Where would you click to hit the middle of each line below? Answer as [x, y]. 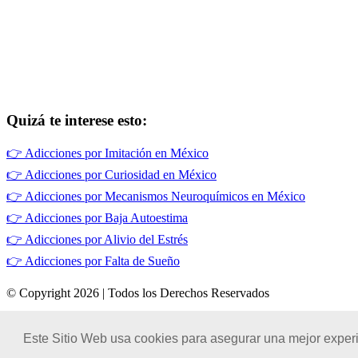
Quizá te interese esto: [77, 120]
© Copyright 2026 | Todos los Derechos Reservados [138, 293]
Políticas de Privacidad [64, 348]
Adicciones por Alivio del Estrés [106, 240]
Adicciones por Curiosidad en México [121, 175]
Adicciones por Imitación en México [117, 153]
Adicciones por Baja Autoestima [106, 218]
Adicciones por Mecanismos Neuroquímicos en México [165, 197]
